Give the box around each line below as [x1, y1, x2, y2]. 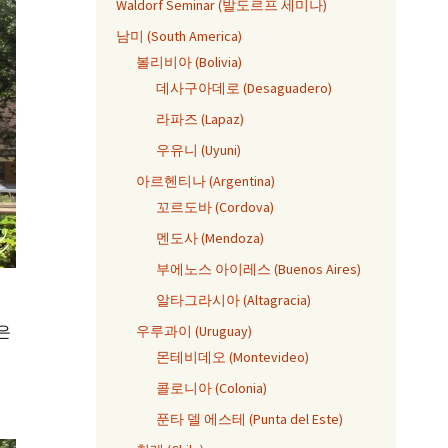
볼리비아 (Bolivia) [136, 53, 242, 71]
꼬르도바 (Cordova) [156, 198, 274, 216]
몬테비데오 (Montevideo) [156, 348, 309, 366]
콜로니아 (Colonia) [156, 379, 267, 397]
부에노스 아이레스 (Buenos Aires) [156, 260, 361, 278]
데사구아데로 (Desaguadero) [156, 79, 332, 97]
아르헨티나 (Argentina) [136, 172, 275, 190]
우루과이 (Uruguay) [136, 322, 252, 340]
